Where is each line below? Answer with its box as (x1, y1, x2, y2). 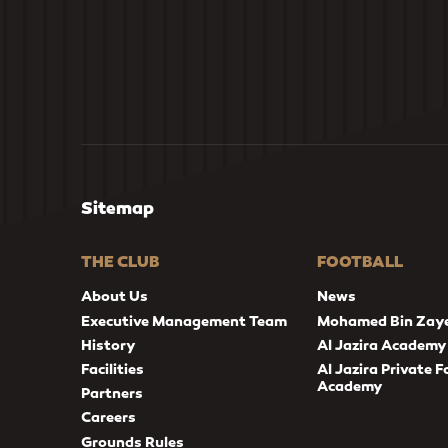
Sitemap (80, 196, 154, 219)
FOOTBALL (317, 251, 404, 273)
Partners (80, 384, 143, 403)
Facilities (80, 360, 144, 378)
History (80, 335, 136, 354)
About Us (80, 287, 148, 306)
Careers (80, 408, 136, 427)
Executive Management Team (80, 311, 287, 330)
